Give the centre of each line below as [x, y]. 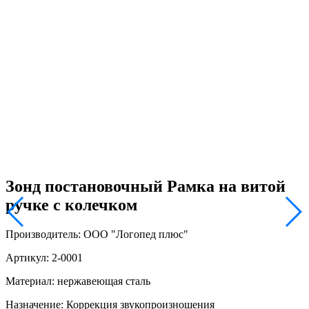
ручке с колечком [71, 205]
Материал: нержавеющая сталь [78, 281]
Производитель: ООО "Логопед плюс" [97, 234]
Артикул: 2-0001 [44, 257]
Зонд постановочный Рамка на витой [146, 186]
